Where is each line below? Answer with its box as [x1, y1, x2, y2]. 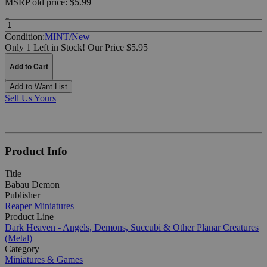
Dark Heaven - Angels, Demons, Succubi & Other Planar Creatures [5, 222, 259, 233]
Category [5, 244, 39, 254]
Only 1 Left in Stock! [5, 42, 85, 52]
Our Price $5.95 [88, 42, 148, 52]
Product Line [5, 212, 54, 222]
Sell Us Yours [5, 92, 56, 103]
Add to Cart [10, 62, 48, 71]
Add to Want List [10, 82, 67, 91]
